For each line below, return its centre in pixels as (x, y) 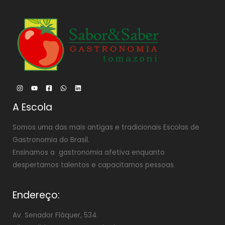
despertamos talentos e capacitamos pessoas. (94, 165)
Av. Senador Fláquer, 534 (55, 215)
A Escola (32, 107)
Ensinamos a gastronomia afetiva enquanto (89, 152)
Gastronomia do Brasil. (51, 140)
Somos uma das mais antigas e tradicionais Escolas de (106, 127)
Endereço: (36, 195)
